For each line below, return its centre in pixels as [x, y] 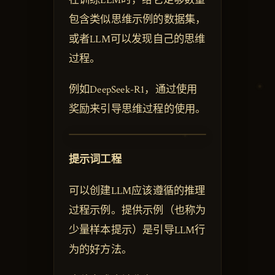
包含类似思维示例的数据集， [137, 19]
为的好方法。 [100, 250]
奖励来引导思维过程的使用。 [137, 110]
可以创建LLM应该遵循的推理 [137, 191]
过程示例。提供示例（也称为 [137, 210]
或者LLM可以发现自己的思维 [137, 39]
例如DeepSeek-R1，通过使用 [133, 90]
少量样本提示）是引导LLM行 [137, 230]
